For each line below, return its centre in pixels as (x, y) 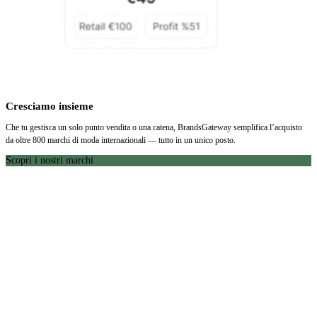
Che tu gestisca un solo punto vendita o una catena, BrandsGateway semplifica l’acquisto (154, 128)
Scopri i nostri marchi (50, 161)
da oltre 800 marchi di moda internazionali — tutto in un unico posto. (121, 140)
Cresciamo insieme (50, 106)
